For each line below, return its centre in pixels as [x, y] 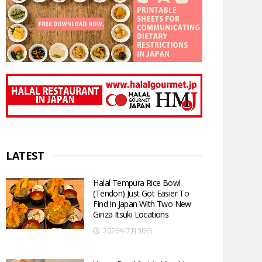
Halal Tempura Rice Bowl [137, 182]
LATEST [25, 155]
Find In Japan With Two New [142, 204]
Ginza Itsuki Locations [131, 214]
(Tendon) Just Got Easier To [141, 193]
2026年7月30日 [128, 230]
